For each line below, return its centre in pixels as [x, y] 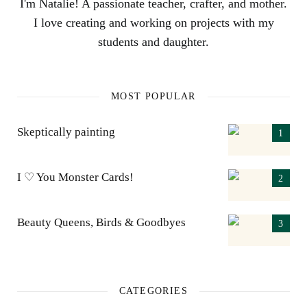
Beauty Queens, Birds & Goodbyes [101, 223]
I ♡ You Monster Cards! [75, 177]
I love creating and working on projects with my [153, 23]
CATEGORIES [153, 291]
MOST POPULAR [153, 97]
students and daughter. [153, 42]
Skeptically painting [66, 132]
